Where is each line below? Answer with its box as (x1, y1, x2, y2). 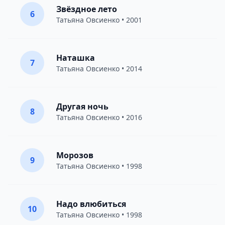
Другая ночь (56, 101, 108, 112)
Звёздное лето (56, 4, 117, 15)
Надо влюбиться (56, 198, 126, 209)
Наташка (56, 52, 95, 63)
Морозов (56, 150, 93, 161)
